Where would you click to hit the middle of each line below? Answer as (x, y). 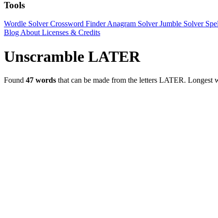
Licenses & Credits (71, 33)
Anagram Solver (133, 24)
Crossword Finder (79, 24)
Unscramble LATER (72, 56)
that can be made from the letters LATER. (122, 80)
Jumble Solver (182, 24)
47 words (41, 80)
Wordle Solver (27, 24)
